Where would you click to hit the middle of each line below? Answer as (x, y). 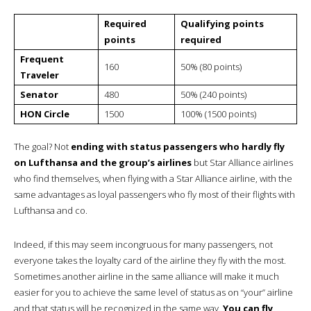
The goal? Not (42, 146)
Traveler (40, 75)
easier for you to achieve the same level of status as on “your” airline (153, 292)
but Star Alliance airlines (243, 162)
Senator (39, 94)
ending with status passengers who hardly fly (178, 146)
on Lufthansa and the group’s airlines (104, 162)
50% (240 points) (213, 94)
